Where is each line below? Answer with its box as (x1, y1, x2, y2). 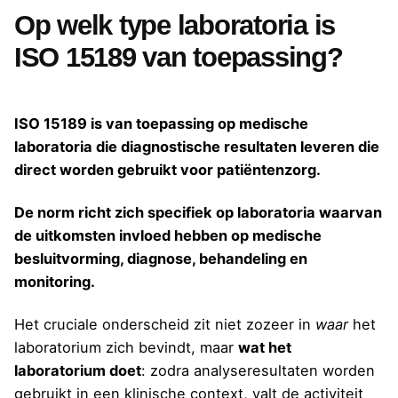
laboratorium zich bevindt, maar (14, 338, 238, 357)
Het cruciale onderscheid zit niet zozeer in (14, 315, 315, 334)
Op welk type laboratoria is (14, 10, 336, 42)
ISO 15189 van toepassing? (14, 42, 343, 74)
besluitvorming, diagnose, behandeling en (14, 249, 307, 267)
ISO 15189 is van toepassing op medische (14, 114, 308, 132)
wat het (238, 338, 291, 357)
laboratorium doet (14, 362, 141, 380)
